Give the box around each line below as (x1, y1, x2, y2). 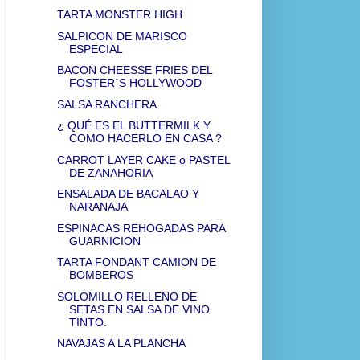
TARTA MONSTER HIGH (56, 8, 182, 22)
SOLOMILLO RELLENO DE (56, 289, 197, 303)
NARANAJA (68, 200, 128, 214)
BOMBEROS (68, 268, 133, 282)
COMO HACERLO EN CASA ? (68, 132, 222, 145)
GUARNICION (68, 234, 141, 247)
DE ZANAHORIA (68, 166, 153, 179)
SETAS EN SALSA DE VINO (68, 302, 210, 316)
